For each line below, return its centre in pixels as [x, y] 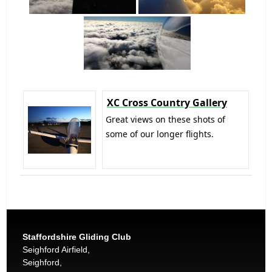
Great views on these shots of [165, 120]
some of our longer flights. [159, 134]
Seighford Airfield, [56, 250]
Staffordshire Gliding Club [76, 237]
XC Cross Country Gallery [167, 103]
